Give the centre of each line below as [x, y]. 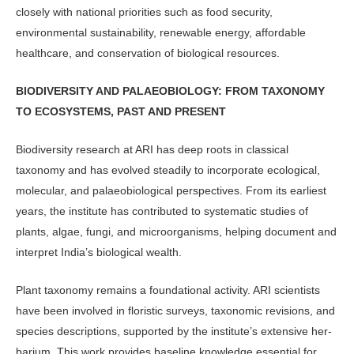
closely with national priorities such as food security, [144, 11]
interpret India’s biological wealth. [99, 252]
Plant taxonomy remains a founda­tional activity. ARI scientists [168, 290]
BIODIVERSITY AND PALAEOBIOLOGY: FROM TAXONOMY [170, 90]
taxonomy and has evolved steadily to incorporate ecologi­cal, [168, 170]
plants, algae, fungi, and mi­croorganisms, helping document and [176, 232]
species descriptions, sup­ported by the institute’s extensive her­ [174, 331]
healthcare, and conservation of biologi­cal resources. [148, 53]
